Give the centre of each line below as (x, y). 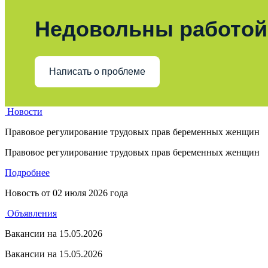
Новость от (29, 193)
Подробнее (27, 172)
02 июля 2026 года (90, 193)
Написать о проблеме (97, 72)
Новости (24, 111)
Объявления (31, 213)
